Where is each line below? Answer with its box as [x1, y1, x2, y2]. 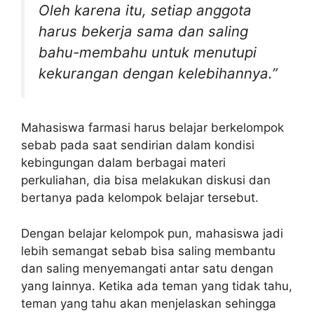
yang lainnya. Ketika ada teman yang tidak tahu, [21, 278, 292, 293]
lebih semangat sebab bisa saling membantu [21, 243, 275, 258]
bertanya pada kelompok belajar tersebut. [21, 191, 259, 205]
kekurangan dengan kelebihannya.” [39, 64, 278, 82]
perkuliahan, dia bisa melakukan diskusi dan [21, 173, 271, 188]
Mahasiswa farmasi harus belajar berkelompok [21, 121, 284, 135]
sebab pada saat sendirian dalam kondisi [21, 138, 254, 153]
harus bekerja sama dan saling [39, 22, 248, 40]
